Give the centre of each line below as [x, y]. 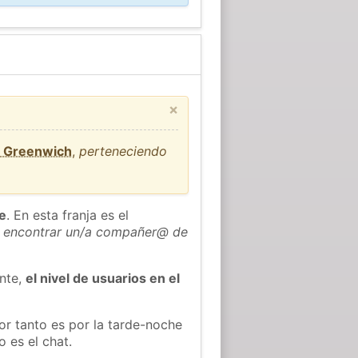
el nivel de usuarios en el [103, 278]
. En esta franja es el [68, 215]
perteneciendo [123, 151]
